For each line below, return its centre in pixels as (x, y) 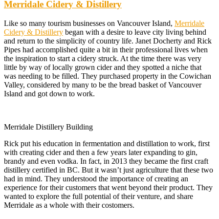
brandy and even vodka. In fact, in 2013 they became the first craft (106, 161)
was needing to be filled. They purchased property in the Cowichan (108, 76)
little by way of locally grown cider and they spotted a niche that (103, 67)
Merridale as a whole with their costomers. (69, 205)
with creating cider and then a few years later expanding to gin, (101, 152)
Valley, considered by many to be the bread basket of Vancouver (103, 85)
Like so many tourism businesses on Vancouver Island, (89, 23)
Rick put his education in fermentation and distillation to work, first (107, 143)
